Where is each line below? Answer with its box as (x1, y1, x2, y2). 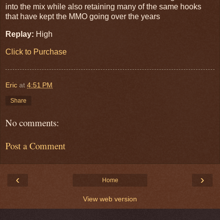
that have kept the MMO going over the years (5, 12, 160, 21)
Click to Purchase (5, 47, 67, 56)
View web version (83, 195, 137, 203)
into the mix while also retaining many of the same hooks (5, 2, 201, 11)
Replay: (5, 29, 34, 38)
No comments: (5, 116, 59, 129)
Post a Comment (5, 139, 65, 152)
